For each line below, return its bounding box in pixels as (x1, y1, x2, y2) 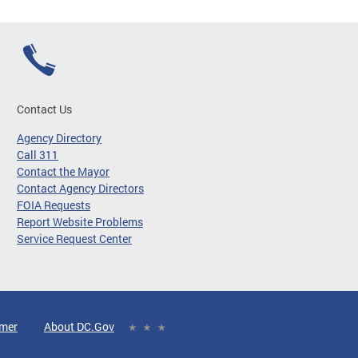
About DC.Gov (44, 319, 114, 334)
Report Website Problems (17, 214, 143, 229)
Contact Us (17, 101, 72, 117)
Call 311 (17, 147, 58, 162)
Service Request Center (17, 231, 132, 246)
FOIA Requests (17, 197, 90, 213)
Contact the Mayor (17, 164, 109, 179)
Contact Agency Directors (17, 181, 144, 196)
